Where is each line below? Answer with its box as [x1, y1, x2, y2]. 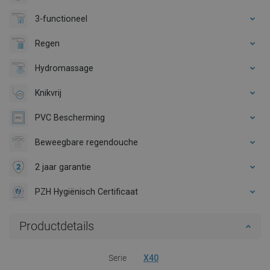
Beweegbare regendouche [35, 137, 138, 147]
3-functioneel [35, 13, 87, 24]
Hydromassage [35, 63, 93, 73]
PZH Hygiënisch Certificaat [35, 186, 138, 196]
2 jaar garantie [35, 162, 91, 172]
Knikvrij [35, 87, 61, 98]
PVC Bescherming [35, 112, 105, 122]
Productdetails [19, 218, 94, 233]
